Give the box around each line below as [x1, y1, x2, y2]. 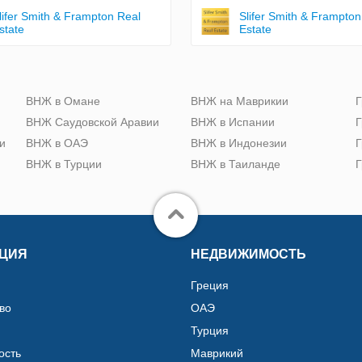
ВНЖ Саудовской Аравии [26, 115, 159, 128]
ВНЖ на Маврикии [191, 94, 288, 107]
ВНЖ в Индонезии [191, 136, 287, 149]
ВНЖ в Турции [26, 157, 102, 170]
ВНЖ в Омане [26, 94, 100, 107]
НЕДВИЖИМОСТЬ [191, 246, 306, 261]
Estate [238, 22, 271, 36]
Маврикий [191, 346, 243, 360]
